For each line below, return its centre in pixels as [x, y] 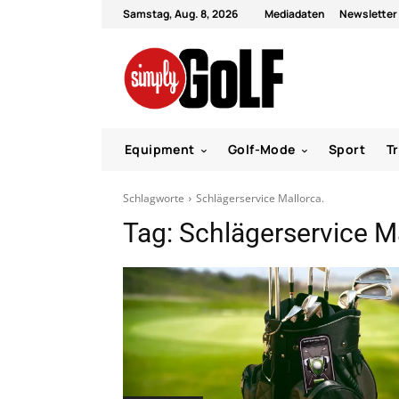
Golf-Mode [262, 149]
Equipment [160, 149]
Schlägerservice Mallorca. [260, 198]
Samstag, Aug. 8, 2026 [180, 14]
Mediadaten [295, 14]
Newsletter [368, 14]
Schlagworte [154, 198]
